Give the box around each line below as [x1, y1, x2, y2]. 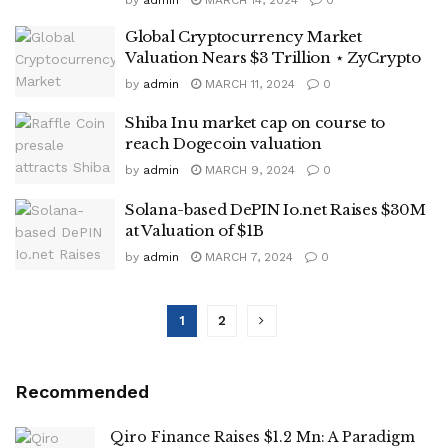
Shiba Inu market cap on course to [125, 113, 386, 132]
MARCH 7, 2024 [201, 249, 293, 264]
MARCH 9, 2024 [201, 163, 295, 177]
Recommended [15, 381, 149, 402]
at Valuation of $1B [125, 220, 264, 240]
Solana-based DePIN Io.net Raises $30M [125, 199, 426, 219]
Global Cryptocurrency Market [125, 26, 362, 46]
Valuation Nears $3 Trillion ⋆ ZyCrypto [125, 47, 421, 67]
